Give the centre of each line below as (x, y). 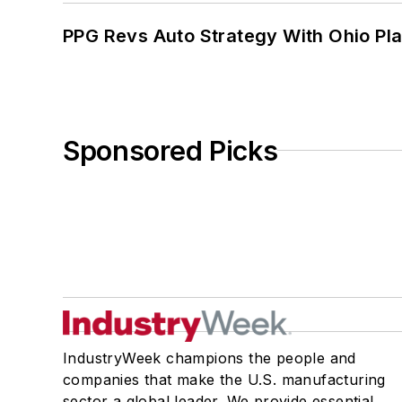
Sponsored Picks (170, 150)
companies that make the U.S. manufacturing (224, 379)
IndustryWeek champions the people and (210, 358)
